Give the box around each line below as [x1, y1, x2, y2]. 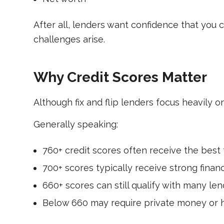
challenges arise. [33, 34, 105, 45]
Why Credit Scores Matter [33, 69, 207, 86]
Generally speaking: [33, 118, 118, 129]
